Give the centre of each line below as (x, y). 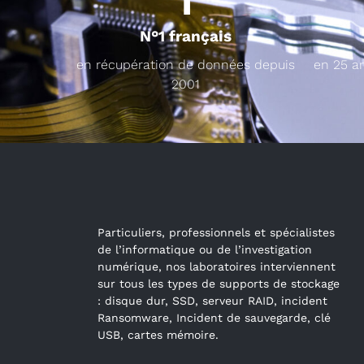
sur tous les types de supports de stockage (219, 283)
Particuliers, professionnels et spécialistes (216, 232)
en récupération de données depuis (185, 64)
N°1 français (185, 36)
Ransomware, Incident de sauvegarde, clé (214, 317)
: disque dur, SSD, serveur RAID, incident (212, 300)
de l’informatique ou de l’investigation (205, 249)
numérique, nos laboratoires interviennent (217, 266)
